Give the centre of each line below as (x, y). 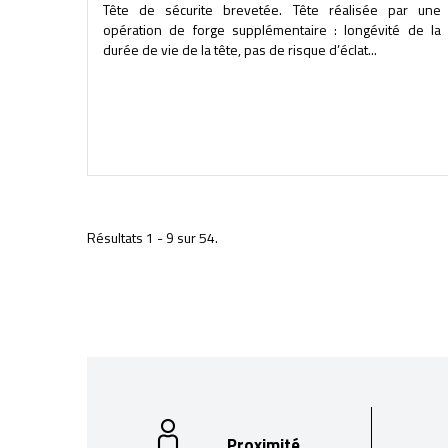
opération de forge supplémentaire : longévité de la (272, 29)
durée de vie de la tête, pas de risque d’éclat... (240, 49)
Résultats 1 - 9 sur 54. (152, 237)
